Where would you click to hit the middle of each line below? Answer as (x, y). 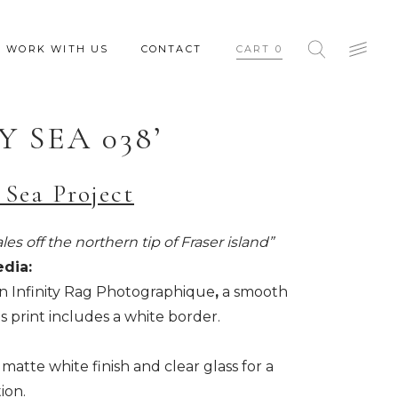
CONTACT (171, 49)
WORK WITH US (58, 49)
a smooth (253, 291)
